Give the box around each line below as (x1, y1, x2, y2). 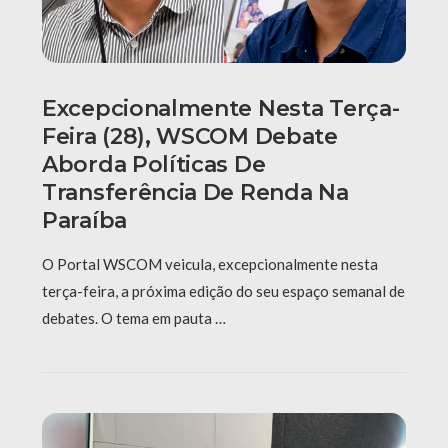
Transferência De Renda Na (42, 179, 349, 207)
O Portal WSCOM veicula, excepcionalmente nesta (42, 255, 378, 274)
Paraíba (42, 207, 127, 235)
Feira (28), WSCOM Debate (42, 123, 338, 151)
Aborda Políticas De (42, 151, 266, 179)
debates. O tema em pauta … (42, 309, 226, 328)
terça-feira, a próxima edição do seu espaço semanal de (42, 282, 405, 301)
